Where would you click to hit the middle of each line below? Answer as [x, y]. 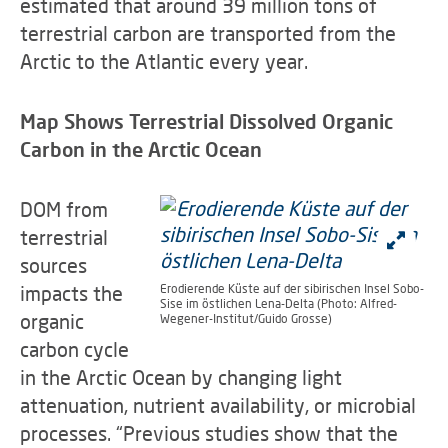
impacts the [71, 293]
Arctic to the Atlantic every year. [169, 61]
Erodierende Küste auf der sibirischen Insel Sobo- [292, 288]
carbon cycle [74, 349]
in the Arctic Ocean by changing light [181, 377]
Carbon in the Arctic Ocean [141, 149]
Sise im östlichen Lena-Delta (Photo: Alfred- [278, 303]
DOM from [64, 209]
